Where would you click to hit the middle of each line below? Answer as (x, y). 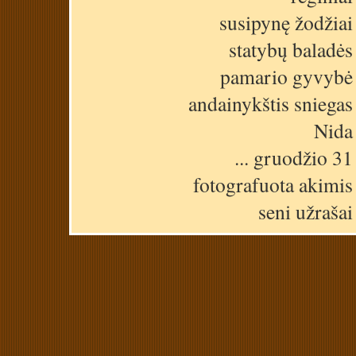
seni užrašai (306, 211)
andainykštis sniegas (271, 103)
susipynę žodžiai (286, 22)
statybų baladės (291, 49)
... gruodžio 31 (294, 157)
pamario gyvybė (286, 76)
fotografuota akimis (273, 184)
